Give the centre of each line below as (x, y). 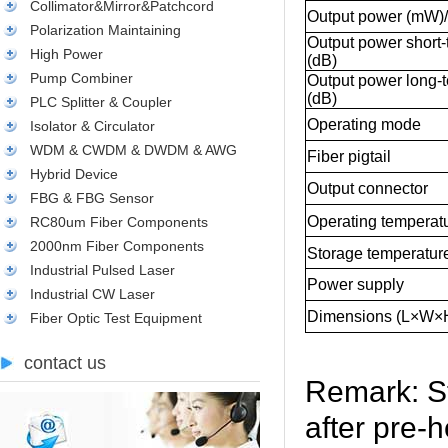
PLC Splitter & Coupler (101, 102)
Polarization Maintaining (105, 30)
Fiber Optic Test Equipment (116, 318)
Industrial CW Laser (92, 294)
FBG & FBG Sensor (92, 198)
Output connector (367, 188)
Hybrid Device (74, 174)
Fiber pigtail (349, 156)
